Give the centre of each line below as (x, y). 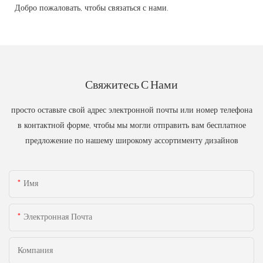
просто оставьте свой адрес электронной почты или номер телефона (131, 110)
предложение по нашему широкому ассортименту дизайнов (131, 141)
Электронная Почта (58, 216)
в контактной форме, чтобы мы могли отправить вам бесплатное (131, 125)
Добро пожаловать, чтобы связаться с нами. (92, 8)
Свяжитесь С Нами (131, 84)
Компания (35, 250)
